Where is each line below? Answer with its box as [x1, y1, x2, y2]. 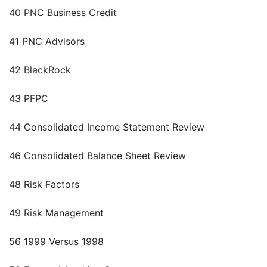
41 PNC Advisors [9, 35, 85, 48]
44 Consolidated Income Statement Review [9, 121, 204, 133]
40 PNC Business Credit [9, 7, 117, 19]
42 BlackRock [9, 64, 71, 76]
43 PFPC [9, 92, 48, 105]
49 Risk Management [9, 207, 104, 219]
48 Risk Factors [9, 178, 79, 191]
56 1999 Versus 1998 [9, 235, 104, 248]
